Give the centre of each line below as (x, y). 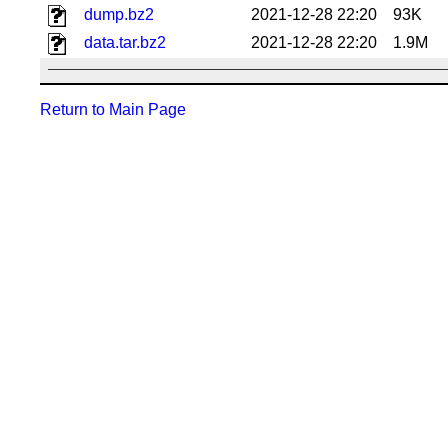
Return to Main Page (113, 109)
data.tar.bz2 (125, 42)
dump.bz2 (119, 14)
